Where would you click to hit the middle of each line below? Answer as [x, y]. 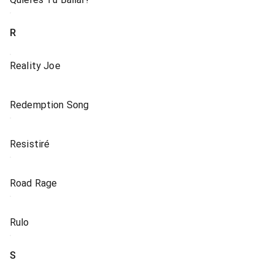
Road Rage [34, 183]
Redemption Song [50, 105]
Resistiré [30, 144]
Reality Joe [35, 66]
